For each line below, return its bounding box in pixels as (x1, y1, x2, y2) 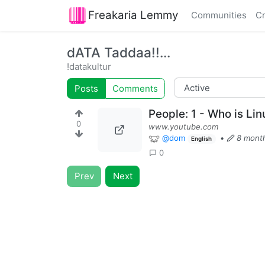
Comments (112, 82, 158, 94)
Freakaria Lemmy (88, 8, 178, 22)
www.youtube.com (148, 122, 218, 132)
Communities (191, 9, 247, 21)
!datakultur (67, 60, 112, 72)
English (191, 135, 212, 143)
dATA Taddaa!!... (67, 44, 171, 60)
